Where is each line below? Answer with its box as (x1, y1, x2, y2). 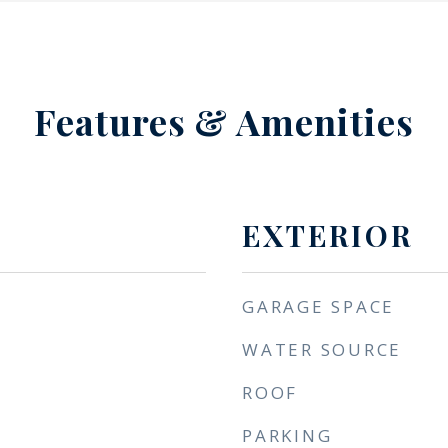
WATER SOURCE (242, 338, 402, 361)
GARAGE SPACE (242, 295, 395, 318)
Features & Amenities (34, 97, 414, 145)
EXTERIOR (242, 216, 413, 254)
